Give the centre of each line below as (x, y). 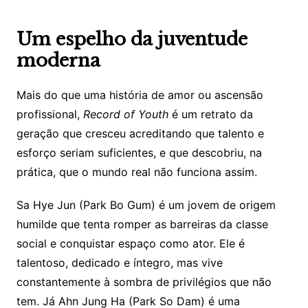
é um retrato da (210, 114)
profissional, (49, 114)
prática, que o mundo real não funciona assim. (136, 172)
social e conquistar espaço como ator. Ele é (130, 244)
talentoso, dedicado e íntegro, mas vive (119, 263)
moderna (58, 61)
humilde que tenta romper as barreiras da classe (142, 224)
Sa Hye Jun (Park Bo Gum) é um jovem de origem (146, 205)
